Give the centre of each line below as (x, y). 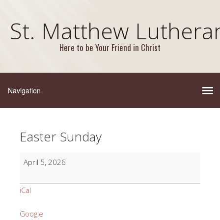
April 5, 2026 (45, 162)
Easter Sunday (61, 137)
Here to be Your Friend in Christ (110, 47)
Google (31, 214)
